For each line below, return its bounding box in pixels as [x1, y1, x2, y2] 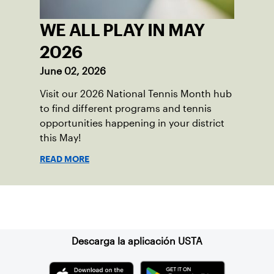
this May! [40, 133, 81, 144]
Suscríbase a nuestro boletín [71, 202, 203, 213]
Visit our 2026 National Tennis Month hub [40, 89, 232, 100]
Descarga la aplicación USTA [72, 236, 202, 247]
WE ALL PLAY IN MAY [40, 24, 205, 37]
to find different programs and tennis [40, 103, 212, 114]
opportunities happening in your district [40, 118, 224, 129]
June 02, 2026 [40, 66, 106, 77]
